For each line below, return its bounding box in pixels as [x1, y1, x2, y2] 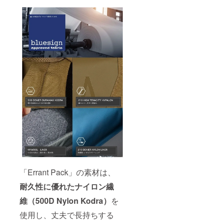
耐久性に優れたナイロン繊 [20, 181, 114, 192]
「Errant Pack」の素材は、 [20, 166, 115, 178]
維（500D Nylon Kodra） [20, 195, 111, 207]
